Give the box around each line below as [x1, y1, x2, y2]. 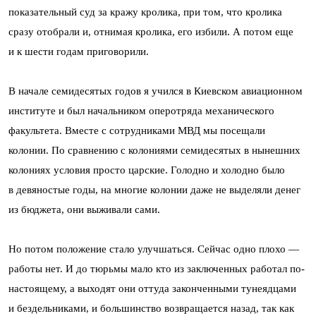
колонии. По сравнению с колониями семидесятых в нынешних [8, 144, 300, 156]
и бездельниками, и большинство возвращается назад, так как [8, 302, 294, 314]
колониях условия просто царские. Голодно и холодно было [8, 164, 285, 176]
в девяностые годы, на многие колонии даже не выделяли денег [8, 183, 300, 195]
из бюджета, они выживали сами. [8, 203, 160, 215]
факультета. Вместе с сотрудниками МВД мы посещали [8, 124, 265, 136]
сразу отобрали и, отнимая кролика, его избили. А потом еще [8, 25, 293, 37]
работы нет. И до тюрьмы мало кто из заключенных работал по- [8, 262, 305, 274]
